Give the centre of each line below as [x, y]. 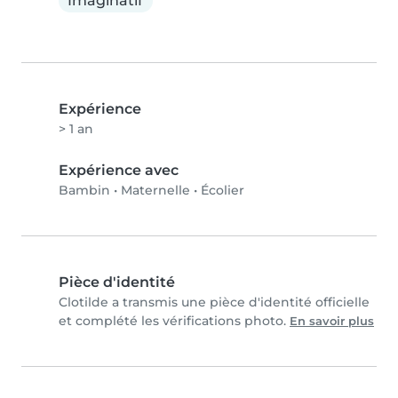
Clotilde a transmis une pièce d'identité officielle [214, 302]
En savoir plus [332, 322]
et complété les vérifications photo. [174, 321]
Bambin [84, 191]
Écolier [223, 191]
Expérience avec [119, 171]
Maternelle [155, 191]
